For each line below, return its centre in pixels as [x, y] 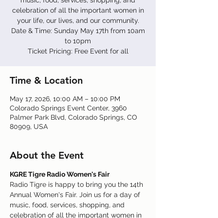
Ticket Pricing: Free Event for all [78, 51]
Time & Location [46, 80]
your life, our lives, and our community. [78, 20]
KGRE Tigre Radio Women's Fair [60, 174]
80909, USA [29, 127]
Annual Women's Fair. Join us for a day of [76, 195]
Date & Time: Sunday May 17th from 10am [78, 31]
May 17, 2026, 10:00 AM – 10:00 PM [65, 99]
